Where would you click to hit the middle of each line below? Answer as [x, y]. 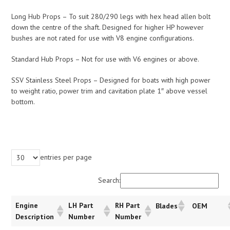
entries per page [66, 157]
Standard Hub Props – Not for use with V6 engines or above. [106, 59]
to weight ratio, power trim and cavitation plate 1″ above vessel [110, 91]
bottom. [23, 101]
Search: [109, 180]
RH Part [128, 205]
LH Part [81, 205]
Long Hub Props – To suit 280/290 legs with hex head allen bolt [111, 16]
